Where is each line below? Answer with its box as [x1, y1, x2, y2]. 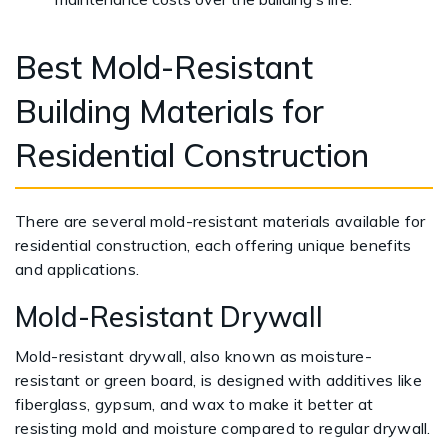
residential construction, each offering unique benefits [15, 235, 412, 255]
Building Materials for [15, 91, 324, 131]
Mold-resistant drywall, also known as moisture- [15, 346, 373, 366]
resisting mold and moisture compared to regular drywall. [15, 418, 431, 438]
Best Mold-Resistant [15, 47, 313, 87]
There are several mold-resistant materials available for [15, 211, 426, 231]
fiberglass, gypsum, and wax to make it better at [15, 394, 374, 414]
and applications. [15, 259, 144, 279]
